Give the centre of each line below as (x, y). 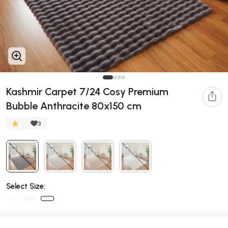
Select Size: (26, 187)
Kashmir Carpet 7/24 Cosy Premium (87, 92)
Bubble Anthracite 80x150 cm (74, 106)
